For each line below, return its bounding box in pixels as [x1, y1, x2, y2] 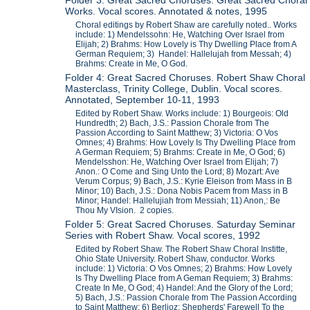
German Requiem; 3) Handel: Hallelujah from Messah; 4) [75, 49, 292, 60]
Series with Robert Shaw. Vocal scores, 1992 [65, 230, 261, 241]
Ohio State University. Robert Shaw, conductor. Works [75, 254, 275, 264]
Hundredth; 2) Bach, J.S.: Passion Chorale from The [75, 118, 270, 129]
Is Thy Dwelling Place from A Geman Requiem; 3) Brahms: [75, 273, 293, 284]
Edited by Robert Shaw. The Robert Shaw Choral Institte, [75, 244, 288, 255]
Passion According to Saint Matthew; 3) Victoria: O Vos [75, 128, 279, 138]
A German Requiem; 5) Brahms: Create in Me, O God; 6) [75, 147, 286, 158]
